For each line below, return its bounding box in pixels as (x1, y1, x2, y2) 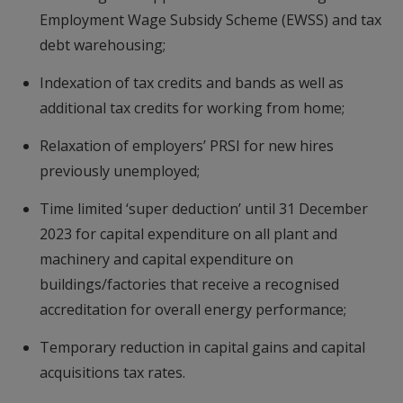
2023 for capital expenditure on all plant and (39, 223, 337, 244)
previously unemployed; (39, 160, 203, 181)
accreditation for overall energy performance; (39, 299, 346, 319)
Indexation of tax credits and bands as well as (39, 72, 344, 93)
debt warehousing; (39, 34, 166, 55)
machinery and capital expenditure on (39, 248, 293, 269)
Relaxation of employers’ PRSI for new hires (39, 135, 334, 156)
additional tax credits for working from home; (39, 97, 345, 118)
